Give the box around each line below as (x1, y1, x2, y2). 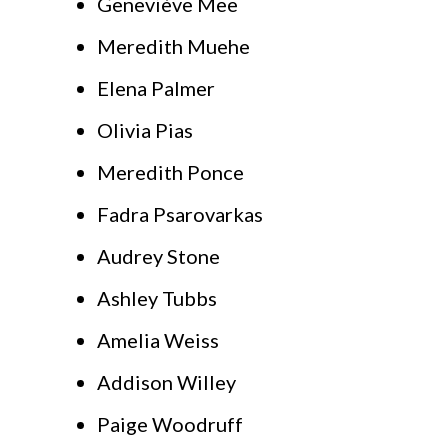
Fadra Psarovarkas (97, 202, 263, 227)
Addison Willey (97, 370, 236, 395)
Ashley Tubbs (97, 286, 217, 311)
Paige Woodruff (97, 412, 243, 437)
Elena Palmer (97, 76, 215, 101)
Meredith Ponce (97, 160, 244, 185)
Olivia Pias (97, 118, 193, 143)
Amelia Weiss (97, 328, 219, 353)
